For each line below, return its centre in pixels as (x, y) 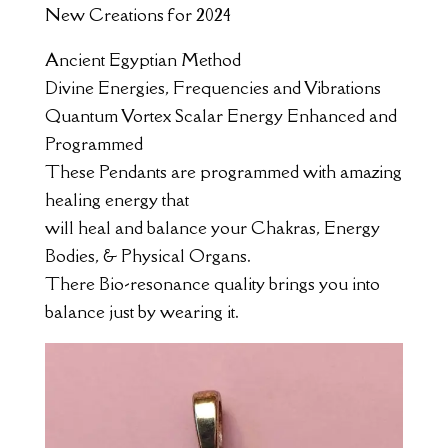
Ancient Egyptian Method (142, 60)
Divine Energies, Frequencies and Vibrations (212, 88)
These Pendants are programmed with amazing (223, 172)
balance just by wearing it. (141, 312)
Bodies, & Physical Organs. (147, 256)
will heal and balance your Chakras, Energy (212, 228)
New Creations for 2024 (137, 15)
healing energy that (116, 200)
